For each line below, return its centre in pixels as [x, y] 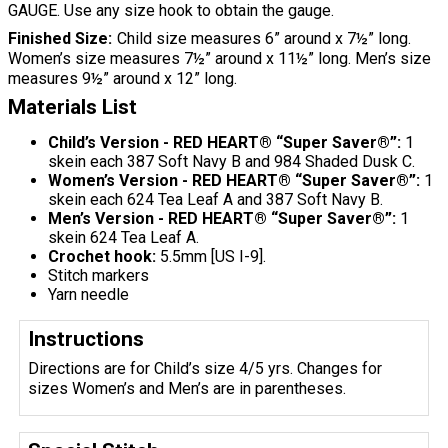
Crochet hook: [102, 256]
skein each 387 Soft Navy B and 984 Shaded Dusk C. [231, 161]
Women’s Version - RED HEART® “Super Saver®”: [234, 180]
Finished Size [58, 38]
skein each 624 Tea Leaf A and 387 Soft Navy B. [215, 199]
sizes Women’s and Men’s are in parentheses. [187, 389]
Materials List [72, 106]
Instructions [86, 338]
